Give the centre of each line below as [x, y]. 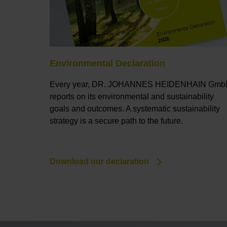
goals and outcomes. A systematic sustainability [135, 108]
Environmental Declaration [107, 63]
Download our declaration [99, 162]
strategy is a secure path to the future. [116, 121]
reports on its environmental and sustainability [132, 96]
